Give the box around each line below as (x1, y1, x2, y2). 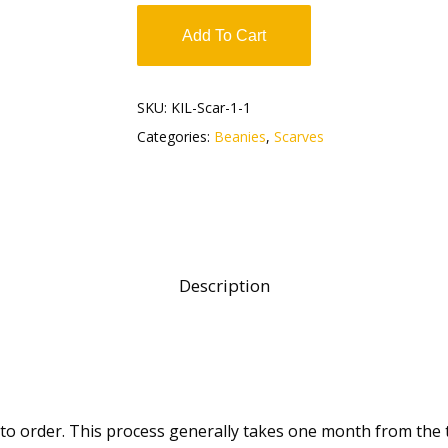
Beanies (213, 127, 266, 146)
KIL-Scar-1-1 (170, 98, 251, 117)
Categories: (136, 127, 214, 146)
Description (178, 274, 270, 297)
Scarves (273, 127, 324, 146)
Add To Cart (181, 27, 266, 44)
